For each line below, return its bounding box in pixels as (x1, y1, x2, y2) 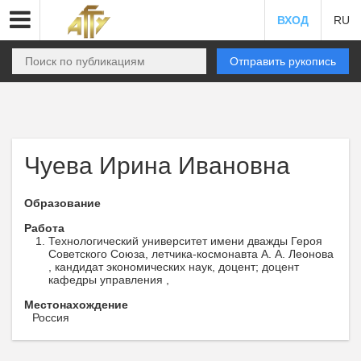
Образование (24, 197, 101, 210)
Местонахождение (24, 298, 128, 311)
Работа (24, 222, 64, 234)
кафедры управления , (48, 273, 169, 286)
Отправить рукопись (230, 55, 336, 68)
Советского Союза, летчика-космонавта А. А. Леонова (48, 247, 334, 260)
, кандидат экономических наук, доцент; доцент (48, 260, 299, 273)
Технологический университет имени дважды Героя (48, 234, 322, 247)
